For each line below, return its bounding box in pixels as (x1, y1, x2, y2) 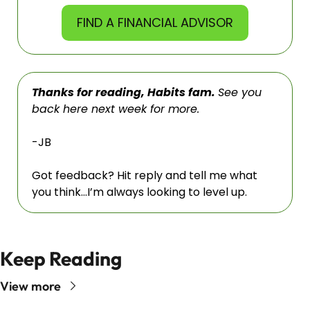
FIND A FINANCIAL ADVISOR (77, 13, 233, 31)
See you (218, 84, 262, 100)
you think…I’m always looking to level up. (32, 183, 247, 200)
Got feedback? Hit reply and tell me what (32, 167, 257, 183)
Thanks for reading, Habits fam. (32, 84, 218, 100)
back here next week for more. (32, 100, 203, 117)
